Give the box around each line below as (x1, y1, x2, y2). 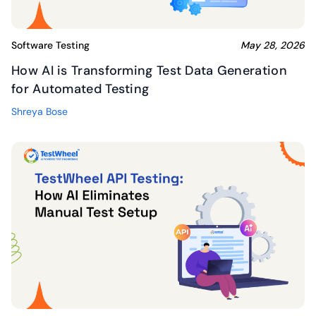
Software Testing (11, 39, 90, 52)
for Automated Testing (11, 80, 150, 98)
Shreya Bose (11, 105, 68, 119)
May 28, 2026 (241, 39, 305, 52)
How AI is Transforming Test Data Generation (11, 62, 287, 80)
